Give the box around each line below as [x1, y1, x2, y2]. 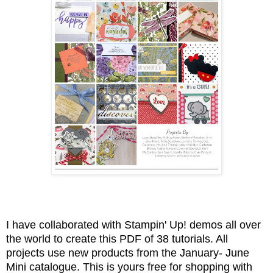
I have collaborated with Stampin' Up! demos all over [6, 218, 261, 231]
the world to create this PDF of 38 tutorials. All [6, 232, 228, 245]
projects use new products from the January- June [6, 246, 249, 259]
